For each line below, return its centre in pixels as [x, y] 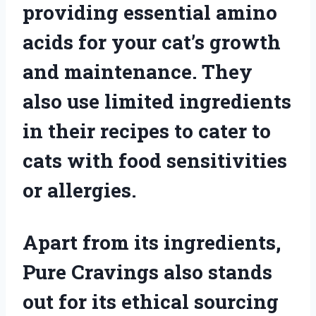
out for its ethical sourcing [151, 301]
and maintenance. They [138, 71]
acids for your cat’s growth [152, 42]
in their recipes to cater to [147, 130]
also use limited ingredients [157, 101]
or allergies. [79, 190]
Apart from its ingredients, [152, 242]
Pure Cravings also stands [147, 272]
